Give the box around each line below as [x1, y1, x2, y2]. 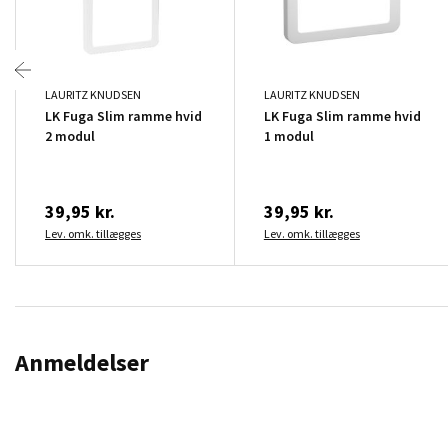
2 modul [45, 126, 95, 145]
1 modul [263, 126, 314, 145]
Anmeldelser [15, 346, 149, 378]
